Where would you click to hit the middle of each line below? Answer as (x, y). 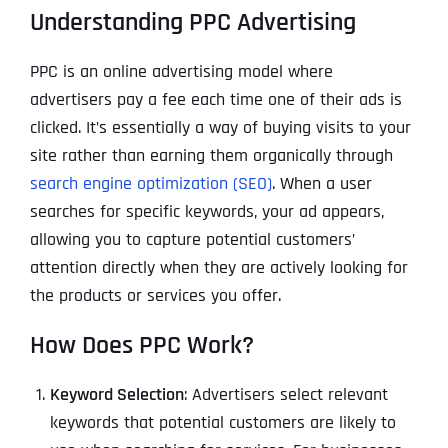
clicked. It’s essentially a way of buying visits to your (220, 127)
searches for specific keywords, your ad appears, (207, 211)
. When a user (322, 183)
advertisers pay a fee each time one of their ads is (216, 99)
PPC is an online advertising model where (181, 71)
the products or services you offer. (155, 295)
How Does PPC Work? (142, 345)
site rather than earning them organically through (211, 155)
